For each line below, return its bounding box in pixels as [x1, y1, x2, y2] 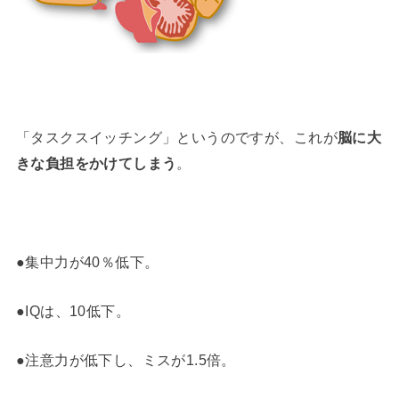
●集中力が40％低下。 [15, 253, 159, 270]
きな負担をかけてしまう [15, 154, 177, 171]
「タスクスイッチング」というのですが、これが [15, 128, 338, 145]
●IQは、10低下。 [15, 303, 131, 320]
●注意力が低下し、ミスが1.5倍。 [15, 352, 236, 369]
